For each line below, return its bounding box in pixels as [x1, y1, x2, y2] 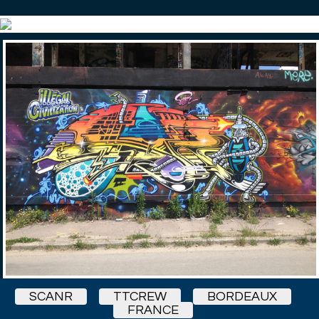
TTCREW [113, 290, 167, 303]
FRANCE [127, 303, 179, 317]
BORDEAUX [207, 290, 277, 303]
